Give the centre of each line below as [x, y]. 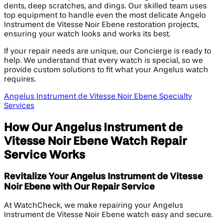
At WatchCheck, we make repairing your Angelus [94, 206]
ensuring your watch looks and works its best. [87, 34]
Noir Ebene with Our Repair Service [79, 187]
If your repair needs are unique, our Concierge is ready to [108, 51]
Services [19, 106]
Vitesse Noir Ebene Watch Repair [95, 141]
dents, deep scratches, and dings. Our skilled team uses [105, 6]
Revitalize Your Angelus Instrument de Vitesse [103, 177]
